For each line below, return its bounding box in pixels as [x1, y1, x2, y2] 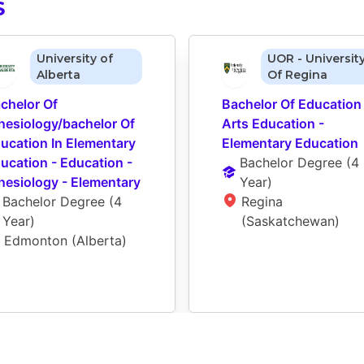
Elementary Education [222, 135, 358, 152]
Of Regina [267, 67, 328, 83]
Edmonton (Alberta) [4, 232, 127, 249]
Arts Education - [222, 115, 324, 132]
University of [36, 51, 113, 67]
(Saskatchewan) [241, 213, 340, 230]
